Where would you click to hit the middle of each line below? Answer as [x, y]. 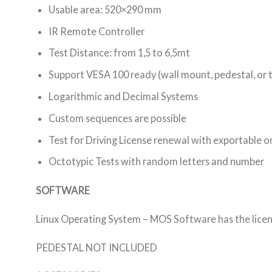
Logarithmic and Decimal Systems [124, 97]
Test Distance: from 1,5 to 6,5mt [120, 53]
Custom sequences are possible [118, 118]
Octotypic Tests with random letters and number [157, 161]
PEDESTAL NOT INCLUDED [97, 247]
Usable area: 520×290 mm [105, 9]
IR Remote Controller [97, 31]
